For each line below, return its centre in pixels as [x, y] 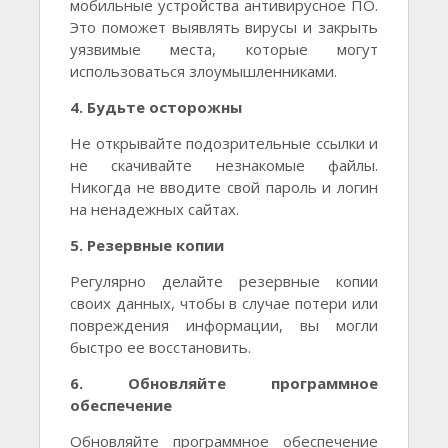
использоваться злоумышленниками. [203, 71]
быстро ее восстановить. [160, 347]
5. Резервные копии [147, 245]
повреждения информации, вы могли [224, 325]
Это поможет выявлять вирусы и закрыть [224, 27]
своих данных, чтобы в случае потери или [224, 303]
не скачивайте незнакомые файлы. [224, 165]
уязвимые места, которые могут [224, 49]
